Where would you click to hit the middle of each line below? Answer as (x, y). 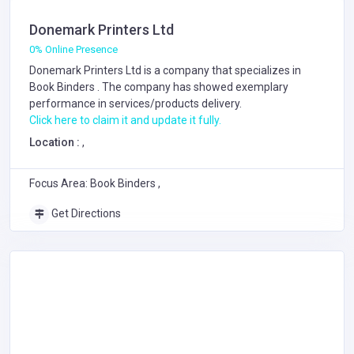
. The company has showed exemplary (193, 87)
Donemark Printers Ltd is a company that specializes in (165, 70)
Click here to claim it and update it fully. (125, 120)
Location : (56, 142)
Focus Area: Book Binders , (95, 183)
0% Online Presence (73, 49)
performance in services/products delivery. (136, 103)
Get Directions (85, 213)
